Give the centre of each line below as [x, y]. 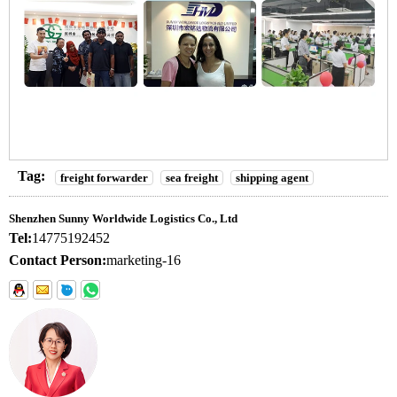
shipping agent [272, 178]
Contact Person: [58, 261]
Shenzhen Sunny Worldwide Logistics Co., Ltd [123, 219]
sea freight [192, 178]
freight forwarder [104, 178]
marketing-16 [144, 261]
